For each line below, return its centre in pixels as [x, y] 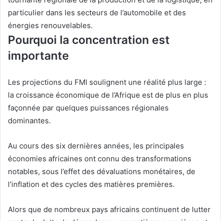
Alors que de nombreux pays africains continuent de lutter [109, 210]
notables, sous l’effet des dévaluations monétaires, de [102, 172]
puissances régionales [129, 108]
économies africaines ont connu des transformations [100, 159]
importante [38, 56]
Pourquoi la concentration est [89, 40]
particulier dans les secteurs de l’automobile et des [97, 13]
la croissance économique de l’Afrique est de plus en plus [108, 95]
